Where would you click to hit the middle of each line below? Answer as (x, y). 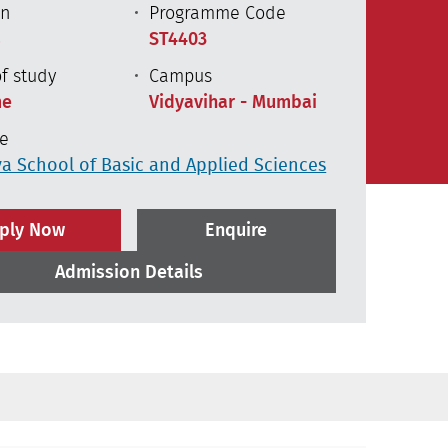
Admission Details (128, 272)
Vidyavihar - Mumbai (232, 102)
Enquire (236, 230)
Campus (180, 76)
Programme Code (217, 13)
